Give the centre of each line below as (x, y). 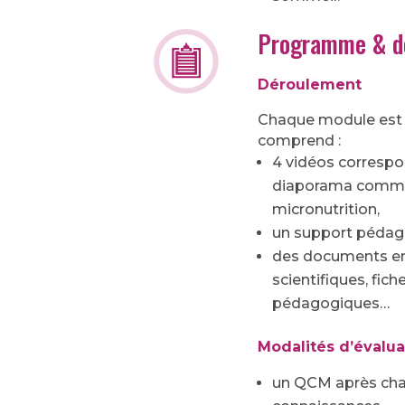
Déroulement (310, 84)
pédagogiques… (331, 303)
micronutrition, (326, 209)
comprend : (300, 140)
